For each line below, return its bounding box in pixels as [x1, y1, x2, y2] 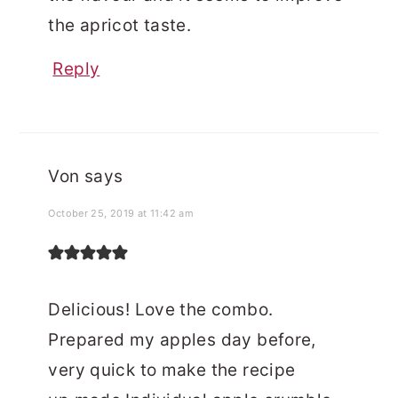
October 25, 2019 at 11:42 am [48, 207, 195, 220]
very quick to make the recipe [48, 360, 296, 381]
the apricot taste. [48, 15, 192, 36]
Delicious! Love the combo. [48, 299, 274, 321]
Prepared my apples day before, [48, 330, 316, 351]
